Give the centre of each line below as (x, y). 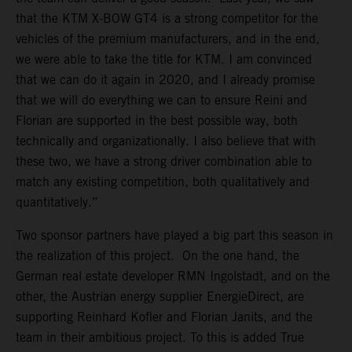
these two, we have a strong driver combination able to (164, 162)
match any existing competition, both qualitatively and (163, 182)
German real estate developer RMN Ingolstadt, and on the (173, 277)
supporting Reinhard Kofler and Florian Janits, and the (164, 317)
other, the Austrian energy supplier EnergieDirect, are (160, 297)
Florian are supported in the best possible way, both (157, 121)
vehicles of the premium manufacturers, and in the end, (168, 39)
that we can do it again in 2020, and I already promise (165, 80)
